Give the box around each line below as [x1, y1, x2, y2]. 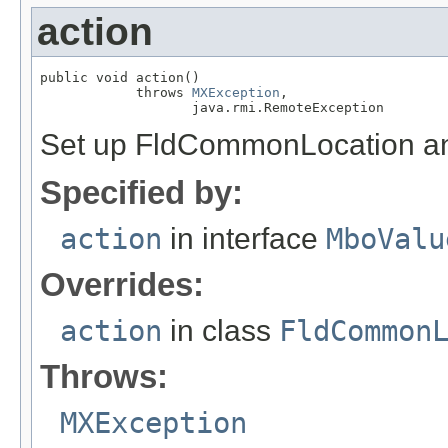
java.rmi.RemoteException [40, 100, 384, 116]
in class [162, 314, 279, 348]
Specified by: [40, 174, 243, 212]
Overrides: [40, 266, 204, 304]
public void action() [40, 70, 200, 86]
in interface [162, 222, 326, 256]
